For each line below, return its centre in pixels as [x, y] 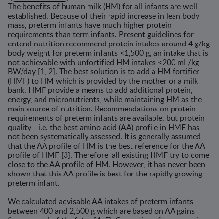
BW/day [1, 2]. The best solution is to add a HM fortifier [104, 71]
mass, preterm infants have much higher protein [90, 25]
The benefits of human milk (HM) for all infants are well [102, 6]
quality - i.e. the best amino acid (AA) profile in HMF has [104, 127]
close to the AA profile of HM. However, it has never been [107, 164]
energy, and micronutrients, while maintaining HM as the [105, 99]
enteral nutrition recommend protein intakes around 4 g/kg [109, 44]
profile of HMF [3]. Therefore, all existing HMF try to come [109, 155]
